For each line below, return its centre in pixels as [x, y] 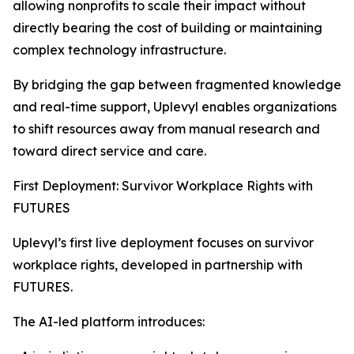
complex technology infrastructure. [119, 50]
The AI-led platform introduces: [109, 322]
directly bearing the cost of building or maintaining [168, 28]
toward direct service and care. [109, 151]
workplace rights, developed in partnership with [158, 265]
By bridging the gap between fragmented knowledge [177, 85]
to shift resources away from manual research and [166, 129]
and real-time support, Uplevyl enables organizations [175, 107]
